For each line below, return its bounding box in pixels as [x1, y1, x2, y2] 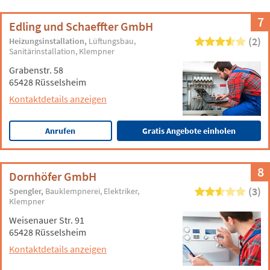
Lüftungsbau [89, 36, 134, 46]
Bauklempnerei [45, 186, 101, 196]
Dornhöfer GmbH [9, 169, 96, 184]
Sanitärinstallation [9, 46, 76, 57]
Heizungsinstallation [9, 36, 85, 46]
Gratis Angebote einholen [142, 125, 236, 136]
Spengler [9, 186, 42, 196]
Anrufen [45, 125, 76, 136]
